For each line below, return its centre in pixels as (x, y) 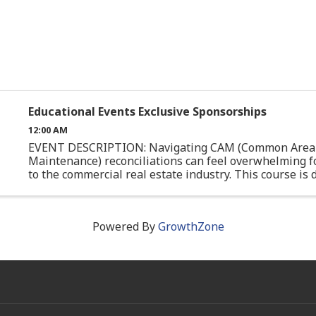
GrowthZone (191, 227)
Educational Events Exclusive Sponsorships (147, 111)
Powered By (125, 227)
